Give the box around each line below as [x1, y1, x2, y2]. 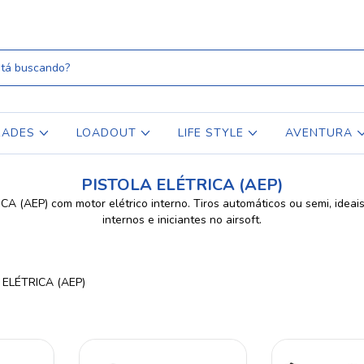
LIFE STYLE [178, 125, 249, 141]
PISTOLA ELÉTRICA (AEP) [80, 174, 284, 196]
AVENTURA [285, 125, 357, 141]
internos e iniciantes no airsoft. [102, 212, 262, 227]
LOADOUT [76, 125, 141, 141]
